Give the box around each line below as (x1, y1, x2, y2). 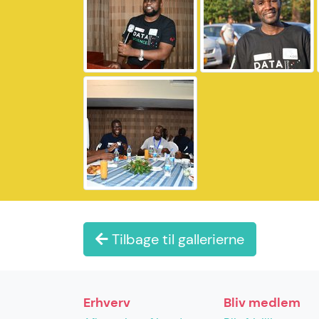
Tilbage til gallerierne (108, 230, 244, 249)
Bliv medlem (224, 294, 300, 311)
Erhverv (83, 294, 130, 311)
